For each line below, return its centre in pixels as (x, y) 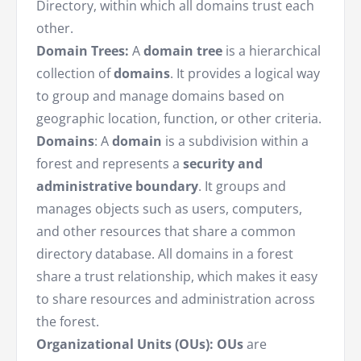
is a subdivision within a (235, 141)
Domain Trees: (83, 51)
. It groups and (242, 187)
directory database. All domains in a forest (165, 254)
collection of (75, 74)
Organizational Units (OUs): (125, 344)
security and (223, 164)
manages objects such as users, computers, (169, 209)
